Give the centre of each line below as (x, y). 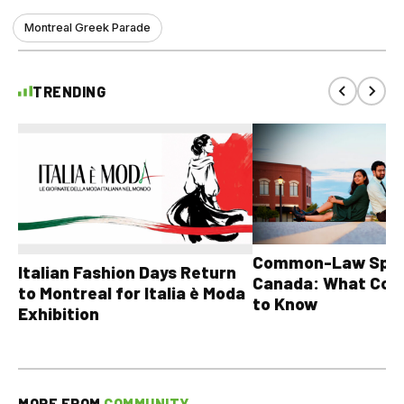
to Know (285, 303)
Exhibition (59, 314)
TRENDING (69, 91)
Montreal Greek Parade (87, 28)
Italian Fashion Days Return (127, 272)
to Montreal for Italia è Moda (132, 293)
